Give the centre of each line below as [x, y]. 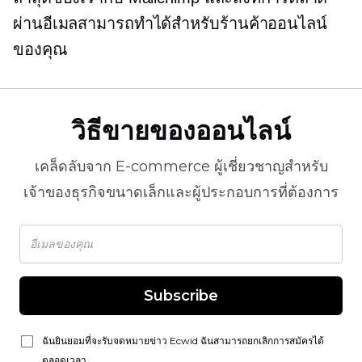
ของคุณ [40, 49]
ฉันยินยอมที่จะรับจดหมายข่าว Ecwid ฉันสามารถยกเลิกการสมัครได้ [183, 341]
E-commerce [162, 166]
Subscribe [181, 296]
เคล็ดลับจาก [75, 166]
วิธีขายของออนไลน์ [181, 130]
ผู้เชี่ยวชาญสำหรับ [269, 166]
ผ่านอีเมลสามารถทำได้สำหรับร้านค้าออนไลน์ [170, 23]
